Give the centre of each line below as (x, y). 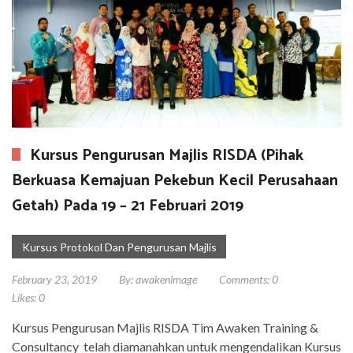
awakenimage (166, 279)
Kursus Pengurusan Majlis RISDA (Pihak (167, 155)
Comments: (244, 279)
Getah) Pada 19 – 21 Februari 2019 (128, 206)
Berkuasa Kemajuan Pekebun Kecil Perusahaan (175, 180)
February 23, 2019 (54, 279)
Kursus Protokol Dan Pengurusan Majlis (119, 247)
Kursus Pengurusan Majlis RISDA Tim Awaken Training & (165, 327)
